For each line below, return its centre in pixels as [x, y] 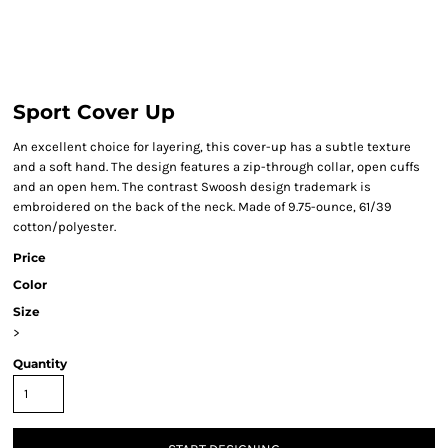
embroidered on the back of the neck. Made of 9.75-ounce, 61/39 [202, 206]
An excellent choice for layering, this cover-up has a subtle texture [212, 146]
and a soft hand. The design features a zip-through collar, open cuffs [216, 166]
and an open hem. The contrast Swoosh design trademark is [192, 186]
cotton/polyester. [64, 226]
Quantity [40, 363]
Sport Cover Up [94, 112]
